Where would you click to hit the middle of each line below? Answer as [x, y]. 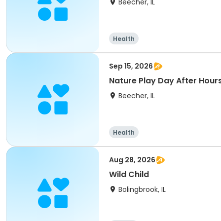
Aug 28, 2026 [132, 160]
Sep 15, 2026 [131, 66]
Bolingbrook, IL [142, 189]
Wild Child [129, 174]
